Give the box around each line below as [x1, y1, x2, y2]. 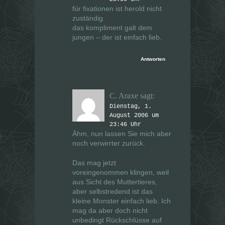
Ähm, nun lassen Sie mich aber [72, 130, 171, 138]
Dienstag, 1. [109, 103, 152, 110]
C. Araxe [109, 91, 138, 100]
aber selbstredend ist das [72, 187, 153, 196]
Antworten [141, 56, 165, 62]
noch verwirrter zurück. [72, 139, 145, 148]
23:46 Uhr [109, 121, 141, 129]
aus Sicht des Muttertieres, [72, 178, 157, 186]
